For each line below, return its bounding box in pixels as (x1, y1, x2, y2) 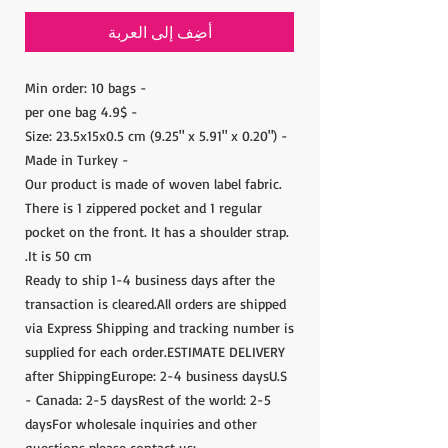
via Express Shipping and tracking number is (25, 319, 294, 337)
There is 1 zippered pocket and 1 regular (25, 199, 262, 217)
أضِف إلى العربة (107, 22, 212, 43)
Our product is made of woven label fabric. (25, 175, 282, 193)
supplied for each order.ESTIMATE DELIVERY (25, 343, 285, 361)
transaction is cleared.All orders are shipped (25, 295, 286, 313)
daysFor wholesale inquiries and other (25, 415, 257, 433)
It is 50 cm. (28, 247, 92, 265)
